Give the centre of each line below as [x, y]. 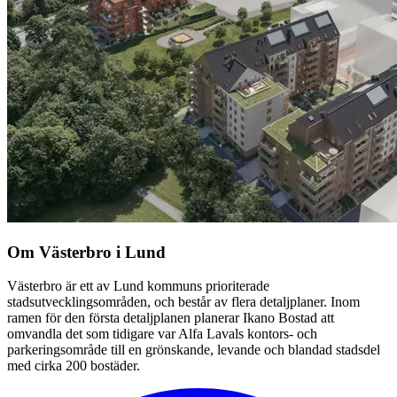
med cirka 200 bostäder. [74, 366]
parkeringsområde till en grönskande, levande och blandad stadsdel [194, 350]
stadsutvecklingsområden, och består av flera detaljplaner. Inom [183, 302]
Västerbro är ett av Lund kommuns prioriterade [138, 286]
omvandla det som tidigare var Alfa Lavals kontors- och [162, 334]
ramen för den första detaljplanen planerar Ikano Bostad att [171, 318]
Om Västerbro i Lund [86, 252]
